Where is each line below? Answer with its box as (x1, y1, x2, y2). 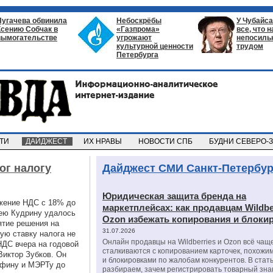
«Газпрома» (116, 25, 160, 34)
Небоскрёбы (116, 16, 161, 25)
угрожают (116, 34, 152, 42)
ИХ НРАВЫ (80, 137, 127, 146)
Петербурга (116, 51, 158, 59)
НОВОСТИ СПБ (135, 137, 198, 146)
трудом (236, 42, 263, 51)
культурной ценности (116, 42, 193, 51)
